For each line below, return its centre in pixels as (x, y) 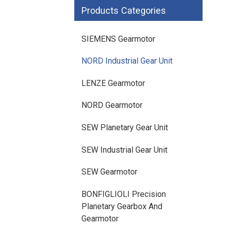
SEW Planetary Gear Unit (125, 127)
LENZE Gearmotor (113, 83)
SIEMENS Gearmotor (118, 39)
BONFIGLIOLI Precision (124, 194)
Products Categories (124, 10)
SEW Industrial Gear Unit (124, 150)
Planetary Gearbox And (122, 206)
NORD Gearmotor (112, 105)
